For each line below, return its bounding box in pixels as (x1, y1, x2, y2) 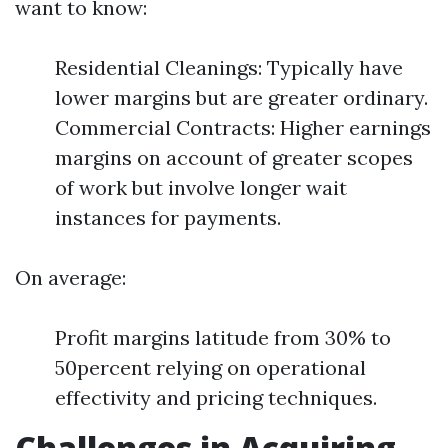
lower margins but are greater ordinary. (55, 85, 428, 110)
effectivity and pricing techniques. (55, 385, 377, 410)
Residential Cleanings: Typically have (55, 55, 403, 80)
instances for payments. (55, 205, 281, 230)
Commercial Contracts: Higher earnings (55, 115, 431, 140)
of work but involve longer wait (55, 175, 347, 200)
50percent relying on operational (55, 355, 366, 380)
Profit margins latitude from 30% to (55, 325, 391, 350)
